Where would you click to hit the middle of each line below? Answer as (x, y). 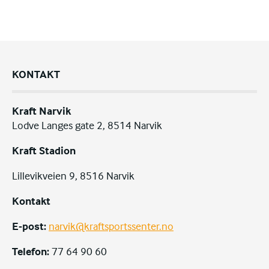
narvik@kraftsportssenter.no (111, 226)
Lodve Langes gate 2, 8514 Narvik (87, 125)
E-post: (29, 226)
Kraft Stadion (44, 150)
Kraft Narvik (41, 111)
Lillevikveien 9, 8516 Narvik (73, 176)
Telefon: (31, 251)
